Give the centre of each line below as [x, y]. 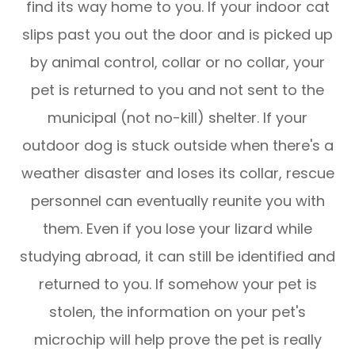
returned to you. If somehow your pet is [177, 284]
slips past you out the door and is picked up [177, 35]
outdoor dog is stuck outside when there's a [177, 146]
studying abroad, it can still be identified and [177, 257]
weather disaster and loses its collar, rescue [177, 174]
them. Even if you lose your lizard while [177, 229]
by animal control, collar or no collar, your [177, 63]
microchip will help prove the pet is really [177, 340]
